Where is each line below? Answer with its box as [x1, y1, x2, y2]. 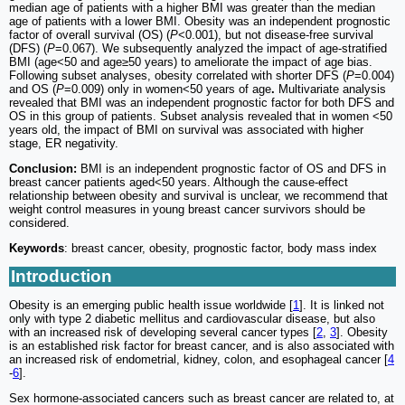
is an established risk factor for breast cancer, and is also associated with [9, 338, 394, 353]
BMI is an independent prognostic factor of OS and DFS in [77, 161, 386, 175]
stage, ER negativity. [9, 136, 118, 150]
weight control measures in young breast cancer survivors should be [9, 202, 365, 216]
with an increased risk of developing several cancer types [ [9, 325, 316, 339]
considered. [9, 215, 70, 230]
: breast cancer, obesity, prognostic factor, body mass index [64, 240, 377, 255]
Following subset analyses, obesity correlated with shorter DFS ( [9, 68, 346, 82]
